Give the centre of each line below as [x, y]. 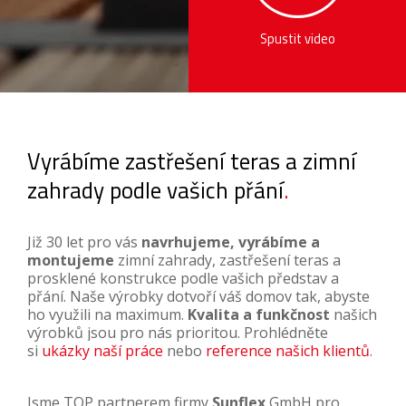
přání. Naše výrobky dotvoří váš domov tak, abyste [198, 297]
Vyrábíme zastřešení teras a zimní [192, 161]
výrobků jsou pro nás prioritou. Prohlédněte [178, 333]
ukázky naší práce [102, 351]
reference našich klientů [288, 351]
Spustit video [297, 39]
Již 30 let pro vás [84, 242]
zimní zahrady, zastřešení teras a [227, 261]
